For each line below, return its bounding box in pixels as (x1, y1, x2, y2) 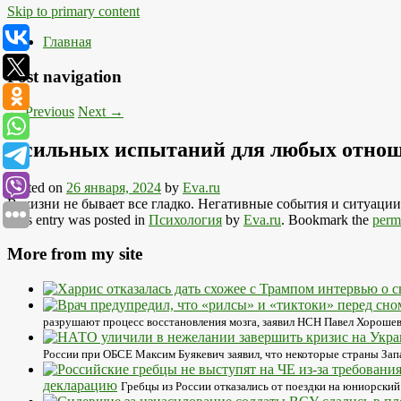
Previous (21, 103, 74, 119)
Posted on (7, 179, 66, 195)
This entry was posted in (7, 211, 149, 227)
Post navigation (7, 67, 122, 87)
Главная (43, 34, 91, 50)
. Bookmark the (281, 211, 372, 227)
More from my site (7, 244, 142, 264)
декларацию (43, 378, 117, 393)
